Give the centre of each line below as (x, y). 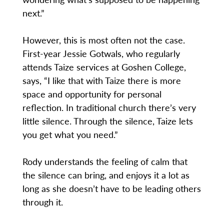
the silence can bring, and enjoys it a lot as (106, 175)
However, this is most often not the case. (103, 40)
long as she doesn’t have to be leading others (111, 188)
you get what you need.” (70, 134)
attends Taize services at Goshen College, (104, 67)
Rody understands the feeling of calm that (105, 161)
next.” (33, 13)
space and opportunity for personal (92, 94)
